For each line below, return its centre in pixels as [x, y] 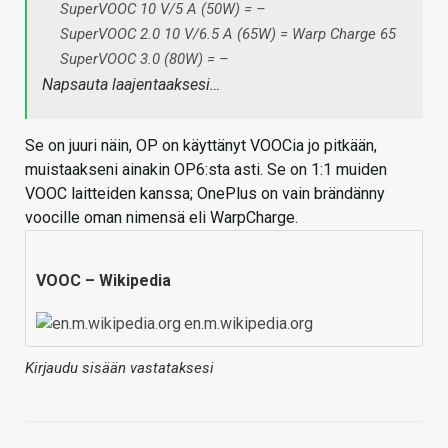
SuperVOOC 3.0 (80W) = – [144, 59]
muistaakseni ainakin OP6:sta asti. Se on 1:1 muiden [206, 170]
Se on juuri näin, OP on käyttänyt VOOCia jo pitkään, [201, 146]
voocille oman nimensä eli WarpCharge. [161, 218]
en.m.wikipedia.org [248, 324]
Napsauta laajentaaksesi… [131, 85]
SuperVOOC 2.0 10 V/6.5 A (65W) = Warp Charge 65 [228, 34]
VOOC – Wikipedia [103, 281]
